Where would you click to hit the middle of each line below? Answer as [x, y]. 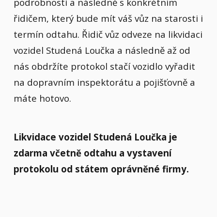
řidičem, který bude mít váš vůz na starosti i [108, 18]
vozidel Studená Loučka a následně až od [102, 50]
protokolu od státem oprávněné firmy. [101, 169]
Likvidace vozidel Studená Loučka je [95, 137]
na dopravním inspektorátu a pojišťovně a [104, 82]
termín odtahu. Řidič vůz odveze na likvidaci [108, 34]
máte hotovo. [42, 98]
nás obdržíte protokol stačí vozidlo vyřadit [104, 66]
